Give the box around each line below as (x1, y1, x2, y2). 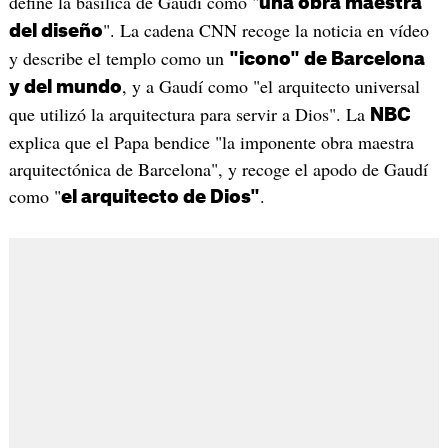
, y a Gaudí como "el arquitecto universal (121, 74, 420, 99)
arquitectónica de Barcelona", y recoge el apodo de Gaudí (8, 157, 428, 182)
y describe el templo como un (8, 46, 229, 71)
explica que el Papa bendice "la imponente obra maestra (8, 130, 414, 155)
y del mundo (8, 78, 122, 97)
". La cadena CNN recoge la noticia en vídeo (102, 18, 429, 43)
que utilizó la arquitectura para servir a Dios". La (8, 102, 370, 127)
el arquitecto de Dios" (60, 188, 260, 207)
